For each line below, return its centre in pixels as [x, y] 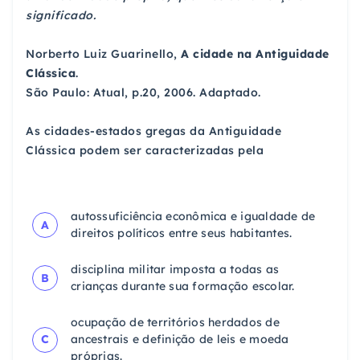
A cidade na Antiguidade [255, 54]
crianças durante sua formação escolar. [183, 286]
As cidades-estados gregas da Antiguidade [153, 131]
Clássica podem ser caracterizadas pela [145, 151]
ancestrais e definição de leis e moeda [180, 340]
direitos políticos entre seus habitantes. [182, 233]
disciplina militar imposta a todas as [175, 270]
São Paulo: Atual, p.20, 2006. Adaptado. [143, 93]
